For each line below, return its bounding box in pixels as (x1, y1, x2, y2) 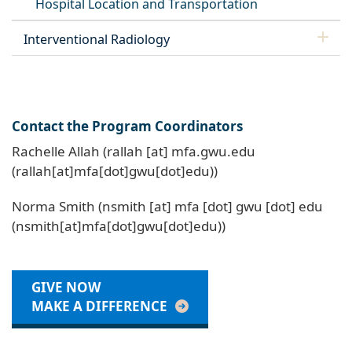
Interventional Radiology (24, 30, 170, 48)
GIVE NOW (31, 277, 101, 296)
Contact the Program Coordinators (12, 116, 243, 135)
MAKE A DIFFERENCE (31, 296, 167, 315)
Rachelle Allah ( (12, 141, 107, 160)
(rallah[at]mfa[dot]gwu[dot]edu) (12, 161, 214, 180)
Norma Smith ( (12, 196, 102, 215)
